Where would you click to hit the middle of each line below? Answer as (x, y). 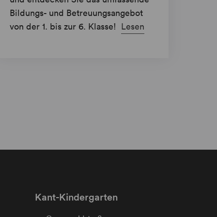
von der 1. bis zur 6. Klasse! (64, 27)
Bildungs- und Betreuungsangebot (76, 13)
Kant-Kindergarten (76, 197)
